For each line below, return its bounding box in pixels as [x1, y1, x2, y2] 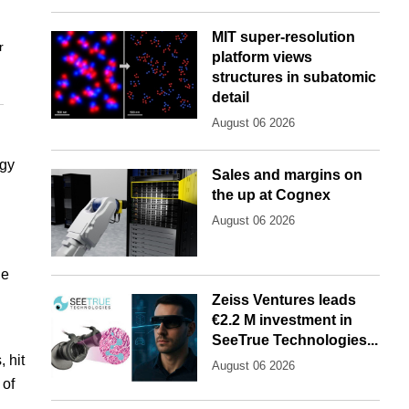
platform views [212, 49, 312, 66]
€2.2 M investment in [212, 312, 352, 329]
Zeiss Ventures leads [212, 292, 356, 309]
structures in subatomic [212, 69, 376, 86]
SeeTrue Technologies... [212, 332, 378, 349]
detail [212, 89, 249, 106]
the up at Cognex [212, 187, 330, 204]
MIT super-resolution [212, 29, 355, 46]
